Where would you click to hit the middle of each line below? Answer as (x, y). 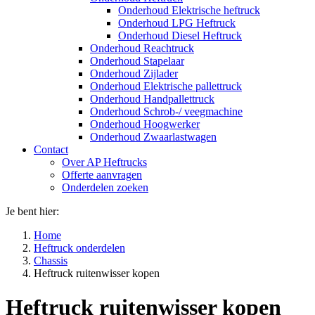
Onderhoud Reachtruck (142, 48)
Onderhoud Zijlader (134, 73)
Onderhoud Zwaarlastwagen (153, 137)
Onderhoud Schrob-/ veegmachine (166, 111)
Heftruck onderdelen (79, 248)
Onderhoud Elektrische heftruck (189, 10)
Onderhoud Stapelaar (137, 61)
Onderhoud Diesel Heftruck (180, 36)
